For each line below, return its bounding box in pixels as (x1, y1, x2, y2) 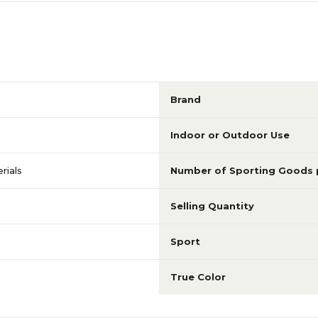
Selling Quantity (170, 200, 254, 212)
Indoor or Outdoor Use (170, 129, 290, 141)
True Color (170, 271, 226, 283)
